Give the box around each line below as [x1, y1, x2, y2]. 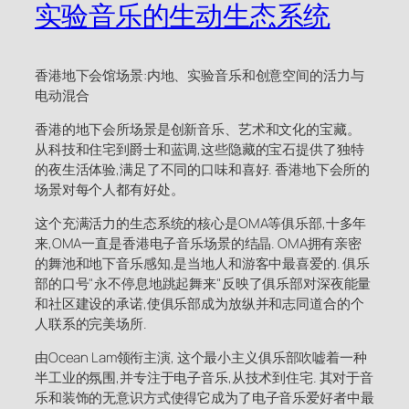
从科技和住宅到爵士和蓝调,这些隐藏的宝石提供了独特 [35, 140, 364, 160]
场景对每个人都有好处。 [35, 180, 184, 200]
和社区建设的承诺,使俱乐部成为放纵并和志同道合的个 [35, 294, 364, 314]
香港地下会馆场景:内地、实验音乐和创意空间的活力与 [35, 66, 364, 86]
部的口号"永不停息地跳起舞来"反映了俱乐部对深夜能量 [35, 274, 372, 294]
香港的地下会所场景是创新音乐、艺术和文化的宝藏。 [35, 120, 361, 140]
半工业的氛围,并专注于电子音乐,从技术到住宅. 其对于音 [35, 368, 373, 388]
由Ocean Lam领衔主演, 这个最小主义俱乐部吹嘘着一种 [35, 348, 367, 368]
